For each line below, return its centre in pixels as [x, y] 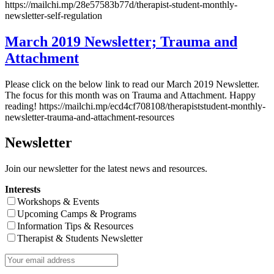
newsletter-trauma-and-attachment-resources [90, 117]
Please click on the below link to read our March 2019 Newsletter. [132, 84]
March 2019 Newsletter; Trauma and [121, 41]
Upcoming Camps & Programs [77, 214]
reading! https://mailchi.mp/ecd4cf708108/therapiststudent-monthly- [135, 106]
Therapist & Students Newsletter [80, 239]
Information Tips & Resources [75, 226]
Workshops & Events [58, 202]
